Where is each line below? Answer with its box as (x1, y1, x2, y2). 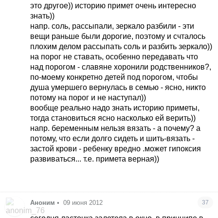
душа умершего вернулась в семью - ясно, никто (30, 83, 206, 92)
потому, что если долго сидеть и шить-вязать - (30, 134, 195, 143)
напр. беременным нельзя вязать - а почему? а (30, 124, 201, 133)
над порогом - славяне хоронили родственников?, (30, 63, 212, 72)
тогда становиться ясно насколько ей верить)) (30, 114, 196, 123)
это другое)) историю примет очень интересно (30, 1, 197, 10)
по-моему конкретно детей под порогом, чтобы (30, 73, 199, 82)
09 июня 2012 (63, 199, 103, 206)
